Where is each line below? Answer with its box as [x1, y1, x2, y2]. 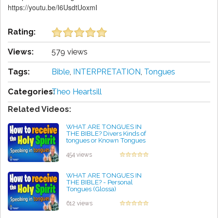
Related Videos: [8, 105, 71, 114]
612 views [66, 200, 92, 207]
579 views [52, 47, 88, 57]
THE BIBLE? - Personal [66, 178, 133, 186]
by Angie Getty [66, 144, 108, 151]
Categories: [8, 87, 55, 97]
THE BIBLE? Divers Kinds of [66, 129, 146, 138]
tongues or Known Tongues [66, 136, 145, 145]
